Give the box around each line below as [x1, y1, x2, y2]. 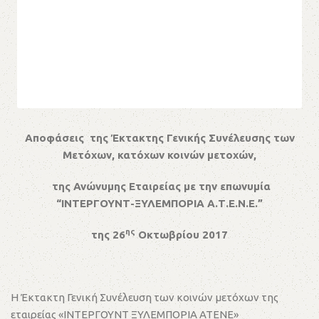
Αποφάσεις [24, 132, 87, 144]
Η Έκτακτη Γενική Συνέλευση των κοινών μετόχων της [11, 291, 278, 303]
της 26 [91, 229, 125, 241]
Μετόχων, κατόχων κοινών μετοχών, [63, 149, 256, 161]
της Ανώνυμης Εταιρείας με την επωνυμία [48, 180, 271, 192]
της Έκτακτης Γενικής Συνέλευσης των [86, 132, 295, 144]
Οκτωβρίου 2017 [135, 229, 228, 241]
